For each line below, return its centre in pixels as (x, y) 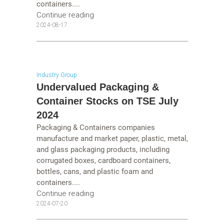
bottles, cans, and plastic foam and (94, 171)
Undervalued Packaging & (97, 87)
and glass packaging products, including (103, 149)
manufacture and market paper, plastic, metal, (112, 138)
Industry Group (56, 75)
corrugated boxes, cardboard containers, (103, 160)
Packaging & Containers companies (95, 127)
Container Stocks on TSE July (107, 101)
